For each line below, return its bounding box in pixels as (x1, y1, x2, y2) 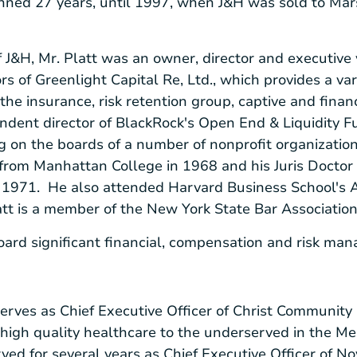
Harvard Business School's (168, 177, 346, 197)
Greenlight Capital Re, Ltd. (35, 69, 213, 89)
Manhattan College (33, 155, 163, 175)
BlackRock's (116, 112, 194, 132)
